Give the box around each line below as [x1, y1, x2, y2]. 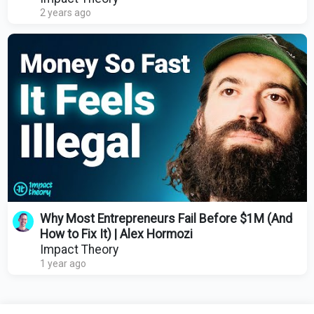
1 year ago [39, 257, 86, 269]
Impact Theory [39, 242, 118, 257]
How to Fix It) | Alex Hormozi [39, 226, 193, 241]
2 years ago [39, 7, 91, 19]
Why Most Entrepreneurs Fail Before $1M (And [39, 211, 292, 226]
